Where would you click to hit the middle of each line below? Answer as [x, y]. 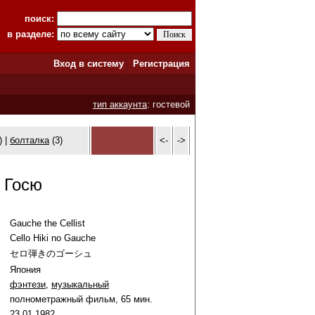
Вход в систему [89, 64]
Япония [25, 270]
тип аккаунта [120, 104]
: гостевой [168, 104]
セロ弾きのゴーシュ [51, 253]
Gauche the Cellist [47, 223]
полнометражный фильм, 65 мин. [81, 299]
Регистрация [161, 64]
